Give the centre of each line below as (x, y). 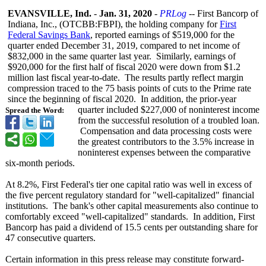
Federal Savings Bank (49, 35)
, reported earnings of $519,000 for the (162, 35)
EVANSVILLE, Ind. (50, 13)
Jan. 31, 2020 (126, 13)
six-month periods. (40, 163)
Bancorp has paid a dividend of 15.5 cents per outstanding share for (132, 227)
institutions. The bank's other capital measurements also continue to (132, 206)
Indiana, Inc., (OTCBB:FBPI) (64, 24)
